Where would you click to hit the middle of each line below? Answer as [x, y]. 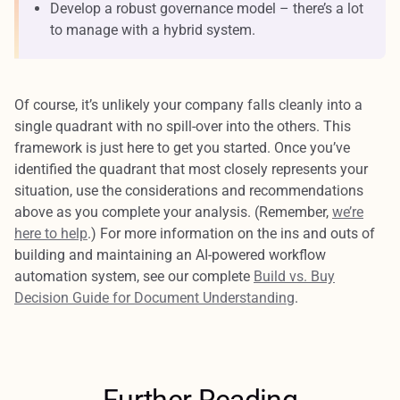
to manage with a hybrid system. [153, 29]
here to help [51, 233]
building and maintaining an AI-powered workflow [170, 254]
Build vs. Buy [294, 276]
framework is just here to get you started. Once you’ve [182, 147]
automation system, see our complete [134, 276]
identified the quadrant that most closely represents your [191, 169]
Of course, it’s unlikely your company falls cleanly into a [188, 104]
